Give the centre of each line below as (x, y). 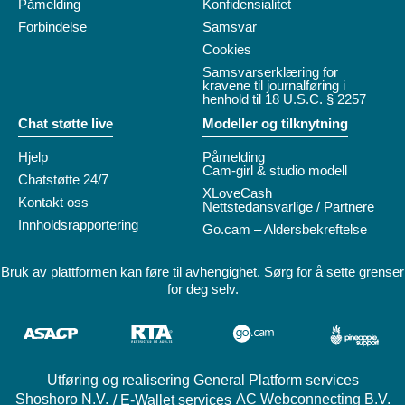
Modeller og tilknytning (275, 123)
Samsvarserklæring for (270, 72)
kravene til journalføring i (274, 85)
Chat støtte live (66, 123)
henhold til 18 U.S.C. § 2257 (284, 99)
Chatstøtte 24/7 (63, 179)
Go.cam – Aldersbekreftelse (285, 229)
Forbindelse (52, 27)
